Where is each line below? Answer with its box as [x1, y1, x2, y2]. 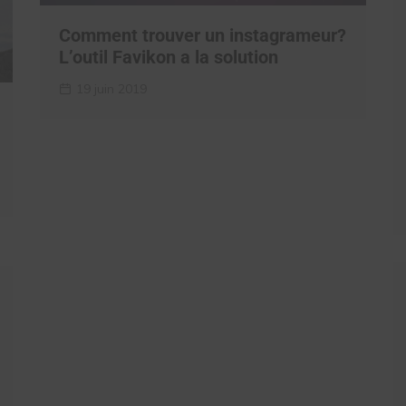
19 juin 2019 [76, 81, 147, 98]
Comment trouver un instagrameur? [59, 24, 346, 47]
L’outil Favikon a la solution [59, 46, 278, 69]
